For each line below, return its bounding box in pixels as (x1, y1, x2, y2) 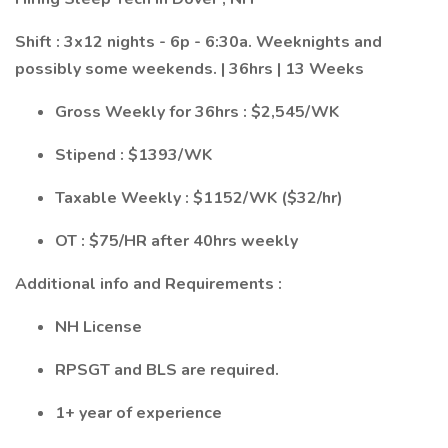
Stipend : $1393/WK (55, 144, 212, 166)
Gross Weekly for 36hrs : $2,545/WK (55, 101, 339, 123)
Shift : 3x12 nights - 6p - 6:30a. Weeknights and (15, 31, 382, 53)
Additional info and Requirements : (15, 273, 282, 295)
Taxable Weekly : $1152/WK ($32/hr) (55, 187, 343, 209)
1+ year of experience (55, 402, 222, 424)
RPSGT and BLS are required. (55, 359, 279, 381)
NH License (55, 316, 142, 338)
